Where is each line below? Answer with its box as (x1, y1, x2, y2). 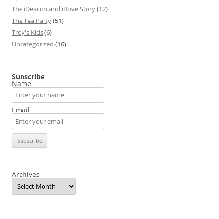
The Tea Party (12, 16, 51, 25)
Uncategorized (12, 40, 54, 48)
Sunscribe (12, 72, 44, 81)
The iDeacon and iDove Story (12, 4, 95, 13)
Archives (12, 169, 40, 179)
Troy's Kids (12, 28, 43, 37)
